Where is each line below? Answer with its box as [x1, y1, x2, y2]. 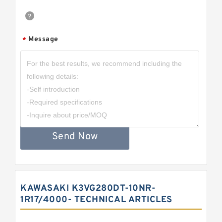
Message [28, 35, 58, 44]
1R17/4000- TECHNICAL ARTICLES [20, 194, 172, 206]
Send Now [52, 130, 98, 143]
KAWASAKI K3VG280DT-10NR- [20, 183, 155, 194]
